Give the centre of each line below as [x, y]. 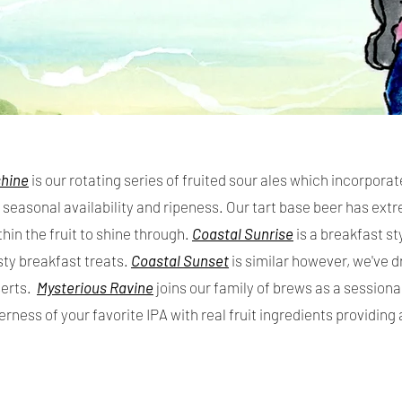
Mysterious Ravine [95, 288]
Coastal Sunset [180, 261]
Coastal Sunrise [243, 234]
